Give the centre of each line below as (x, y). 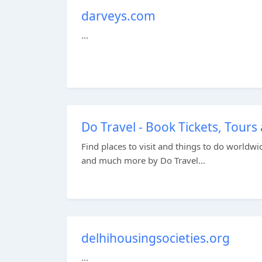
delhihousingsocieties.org (156, 238)
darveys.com (118, 16)
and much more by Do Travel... (143, 160)
